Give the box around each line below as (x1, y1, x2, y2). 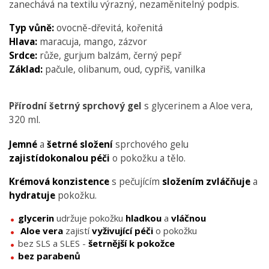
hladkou (125, 211, 162, 224)
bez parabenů (18, 249, 80, 262)
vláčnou (171, 211, 206, 224)
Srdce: (9, 49, 37, 62)
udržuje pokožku (54, 211, 125, 224)
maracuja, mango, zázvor (40, 35, 147, 48)
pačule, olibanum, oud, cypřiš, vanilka (45, 62, 205, 76)
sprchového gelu (113, 138, 189, 151)
